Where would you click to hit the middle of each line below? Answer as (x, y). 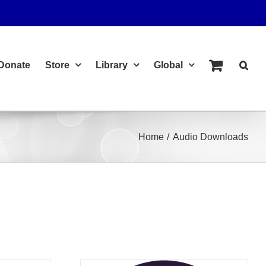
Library (112, 65)
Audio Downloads (210, 137)
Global (168, 65)
